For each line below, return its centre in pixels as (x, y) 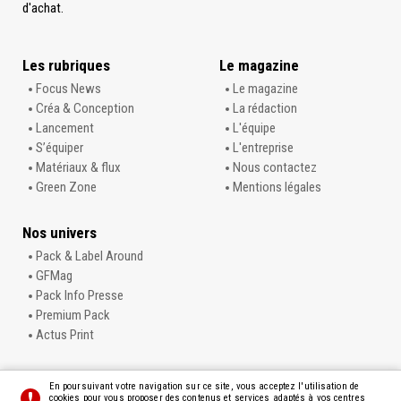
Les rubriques (66, 66)
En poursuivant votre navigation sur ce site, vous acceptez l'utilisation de (204, 386)
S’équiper (60, 148)
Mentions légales (277, 188)
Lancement (65, 128)
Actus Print (65, 335)
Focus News (68, 89)
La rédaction (264, 109)
